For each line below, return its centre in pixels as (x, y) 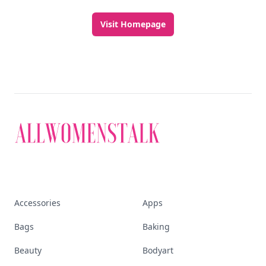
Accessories (37, 203)
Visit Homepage (133, 24)
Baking (156, 227)
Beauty (28, 250)
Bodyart (158, 250)
